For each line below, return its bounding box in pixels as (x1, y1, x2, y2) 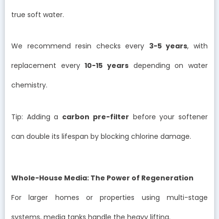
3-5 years (149, 41, 188, 51)
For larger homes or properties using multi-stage (11, 193, 208, 203)
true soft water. (11, 9, 64, 20)
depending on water (129, 61, 208, 71)
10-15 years (85, 61, 129, 71)
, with (187, 41, 208, 51)
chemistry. (11, 80, 47, 90)
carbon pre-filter (62, 111, 129, 122)
